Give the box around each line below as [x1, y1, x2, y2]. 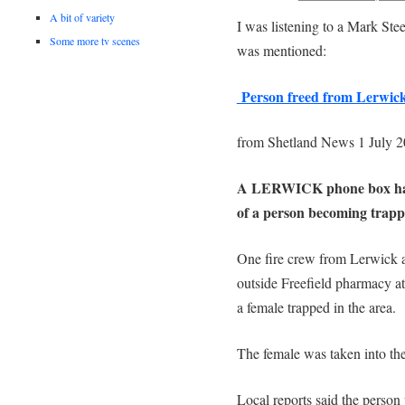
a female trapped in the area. [236, 297, 396, 317]
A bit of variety [50, 9, 116, 24]
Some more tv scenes [50, 33, 141, 48]
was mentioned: [236, 40, 326, 60]
